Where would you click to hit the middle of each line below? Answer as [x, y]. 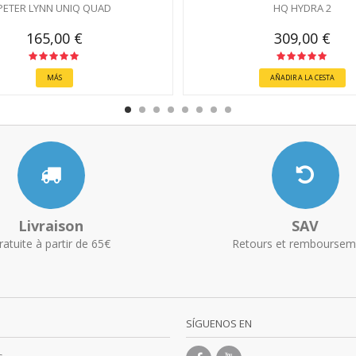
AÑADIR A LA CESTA [302, 78]
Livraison [51, 226]
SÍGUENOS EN [219, 324]
